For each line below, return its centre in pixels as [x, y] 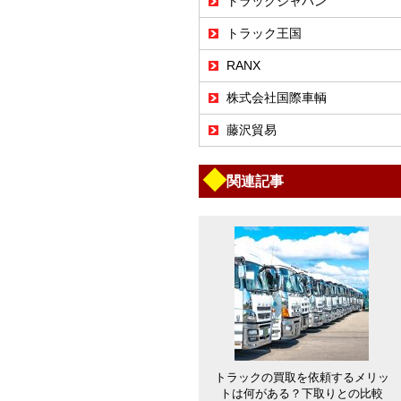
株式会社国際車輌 [277, 98]
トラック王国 [264, 33]
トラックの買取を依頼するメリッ [302, 377]
